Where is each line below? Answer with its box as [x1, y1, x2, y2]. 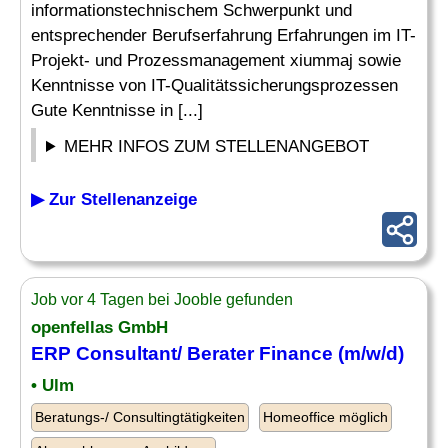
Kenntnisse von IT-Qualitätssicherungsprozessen [31, 76, 398, 95]
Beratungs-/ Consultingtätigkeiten [35, 409, 245, 425]
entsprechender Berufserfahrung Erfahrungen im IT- [31, 26, 416, 45]
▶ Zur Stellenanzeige [31, 190, 197, 209]
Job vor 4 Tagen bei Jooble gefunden [31, 291, 293, 308]
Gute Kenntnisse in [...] [31, 101, 203, 120]
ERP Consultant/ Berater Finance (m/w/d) [31, 343, 404, 364]
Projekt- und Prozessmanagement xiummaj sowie [31, 51, 401, 70]
